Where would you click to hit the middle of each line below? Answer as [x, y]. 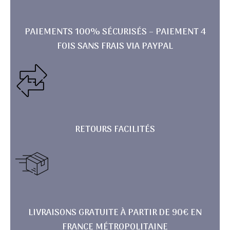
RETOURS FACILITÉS [115, 130]
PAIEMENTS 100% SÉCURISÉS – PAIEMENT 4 [115, 33]
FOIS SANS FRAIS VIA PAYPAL [115, 47]
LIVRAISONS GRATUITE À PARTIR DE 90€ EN [115, 213]
